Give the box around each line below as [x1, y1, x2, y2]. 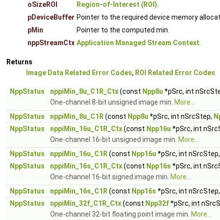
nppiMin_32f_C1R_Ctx [50, 199, 121, 207]
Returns [6, 57, 32, 66]
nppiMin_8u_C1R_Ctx [50, 87, 118, 95]
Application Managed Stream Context [77, 38, 199, 47]
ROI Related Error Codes [135, 68, 215, 77]
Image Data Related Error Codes [26, 68, 132, 77]
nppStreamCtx [27, 38, 75, 47]
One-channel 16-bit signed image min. [50, 173, 170, 181]
